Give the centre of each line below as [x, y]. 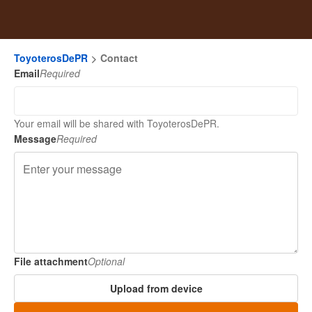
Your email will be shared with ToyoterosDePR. [117, 123]
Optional [106, 261]
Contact [119, 58]
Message [35, 139]
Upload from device [156, 288]
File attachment [51, 261]
